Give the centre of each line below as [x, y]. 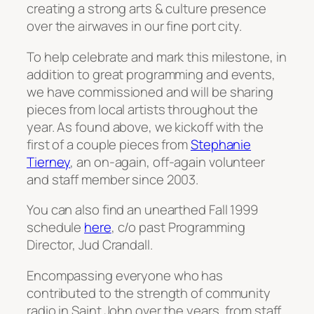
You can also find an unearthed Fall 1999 [142, 210]
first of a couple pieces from [109, 144]
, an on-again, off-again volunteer [168, 162]
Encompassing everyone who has [125, 275]
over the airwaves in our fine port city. [134, 26]
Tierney [49, 162]
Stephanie [221, 144]
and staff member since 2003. [113, 179]
